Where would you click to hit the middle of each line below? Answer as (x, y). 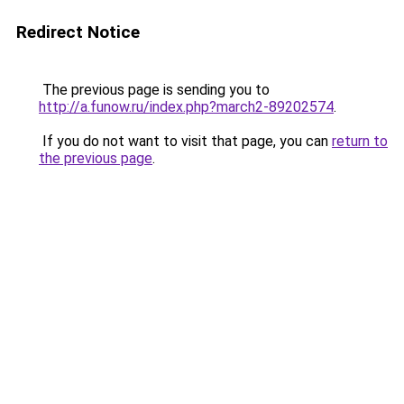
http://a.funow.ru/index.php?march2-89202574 (186, 107)
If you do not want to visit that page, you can (185, 141)
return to (360, 141)
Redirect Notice (78, 32)
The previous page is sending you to (154, 90)
